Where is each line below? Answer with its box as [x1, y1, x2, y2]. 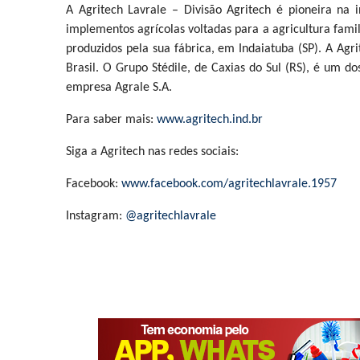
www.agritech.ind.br [157, 113, 263, 126]
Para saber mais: [66, 113, 157, 126]
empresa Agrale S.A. [66, 81, 172, 94]
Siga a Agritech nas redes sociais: [66, 145, 239, 158]
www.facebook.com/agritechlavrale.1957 [121, 178, 337, 190]
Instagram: [66, 210, 125, 223]
